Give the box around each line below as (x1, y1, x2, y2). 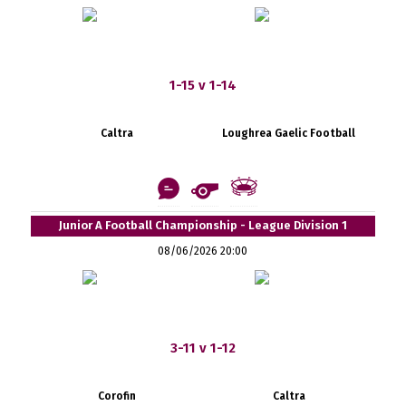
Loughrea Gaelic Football (222, 126, 356, 140)
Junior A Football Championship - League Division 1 (58, 217, 347, 232)
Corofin (97, 389, 136, 402)
